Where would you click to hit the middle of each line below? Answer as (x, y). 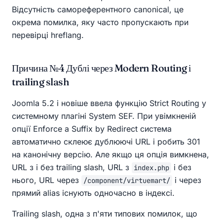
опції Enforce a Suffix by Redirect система (92, 129)
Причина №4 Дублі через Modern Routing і (102, 68)
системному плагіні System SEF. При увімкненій (104, 116)
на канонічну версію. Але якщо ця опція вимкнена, (110, 155)
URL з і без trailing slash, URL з (72, 167)
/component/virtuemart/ (127, 181)
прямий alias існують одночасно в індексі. (93, 193)
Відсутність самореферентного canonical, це (98, 10)
